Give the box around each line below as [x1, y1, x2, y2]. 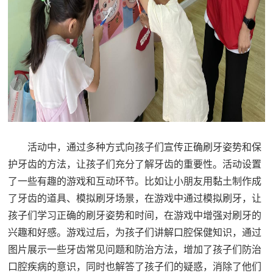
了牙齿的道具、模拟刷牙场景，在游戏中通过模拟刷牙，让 [8, 193, 262, 204]
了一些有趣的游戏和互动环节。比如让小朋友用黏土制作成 [8, 175, 262, 186]
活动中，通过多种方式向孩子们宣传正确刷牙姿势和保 [27, 141, 262, 152]
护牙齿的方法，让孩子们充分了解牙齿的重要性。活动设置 [8, 158, 262, 169]
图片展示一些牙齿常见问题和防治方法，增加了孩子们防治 [8, 244, 262, 255]
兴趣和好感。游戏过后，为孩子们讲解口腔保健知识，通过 [8, 227, 262, 238]
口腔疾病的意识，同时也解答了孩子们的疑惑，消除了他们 [8, 261, 262, 272]
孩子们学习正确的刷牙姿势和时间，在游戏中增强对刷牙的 [8, 210, 262, 221]
